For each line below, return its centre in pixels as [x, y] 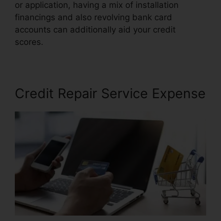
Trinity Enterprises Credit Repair [106, 42]
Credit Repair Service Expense [110, 93]
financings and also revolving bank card [93, 17]
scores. [29, 42]
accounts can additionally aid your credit [95, 29]
